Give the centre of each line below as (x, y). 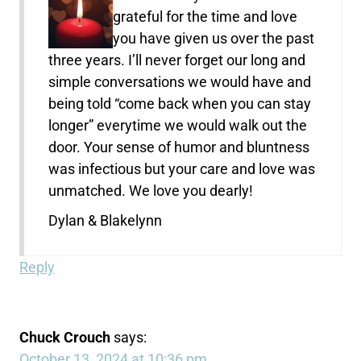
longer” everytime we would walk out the (178, 125)
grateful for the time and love (205, 16)
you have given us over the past (214, 38)
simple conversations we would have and (180, 81)
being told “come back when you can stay (180, 103)
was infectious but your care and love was (182, 168)
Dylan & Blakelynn (106, 220)
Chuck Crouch (65, 337)
